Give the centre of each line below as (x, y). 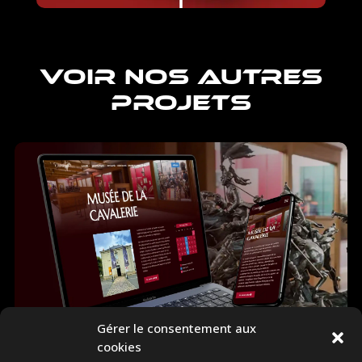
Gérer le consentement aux (177, 328)
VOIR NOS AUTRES (181, 76)
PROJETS (181, 102)
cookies (119, 347)
